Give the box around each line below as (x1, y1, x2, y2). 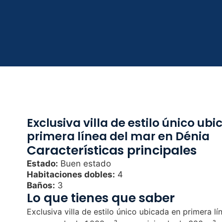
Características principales (26, 141, 197, 159)
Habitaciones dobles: (26, 169, 115, 179)
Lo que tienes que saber (26, 189, 175, 207)
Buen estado (57, 158, 111, 168)
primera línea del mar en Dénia (26, 128, 210, 144)
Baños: (26, 180, 55, 190)
